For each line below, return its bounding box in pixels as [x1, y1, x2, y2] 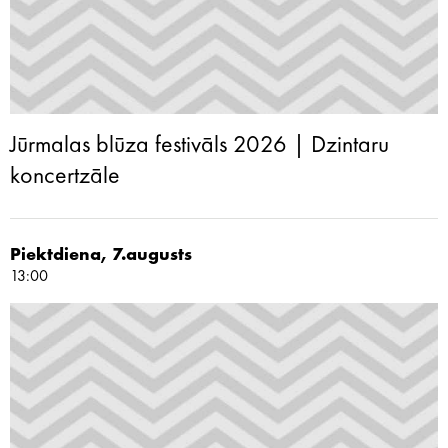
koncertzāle [10, 165, 120, 189]
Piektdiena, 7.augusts [10, 246, 192, 264]
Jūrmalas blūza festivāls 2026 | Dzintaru [10, 134, 389, 158]
